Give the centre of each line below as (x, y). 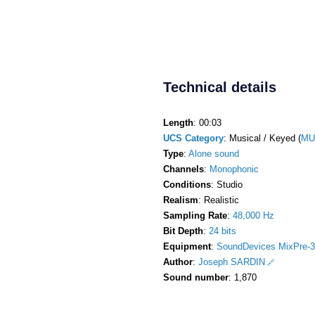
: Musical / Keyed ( (262, 138)
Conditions (187, 184)
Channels (184, 169)
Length (178, 122)
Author (178, 262)
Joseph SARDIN (232, 262)
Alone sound (214, 153)
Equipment (187, 246)
